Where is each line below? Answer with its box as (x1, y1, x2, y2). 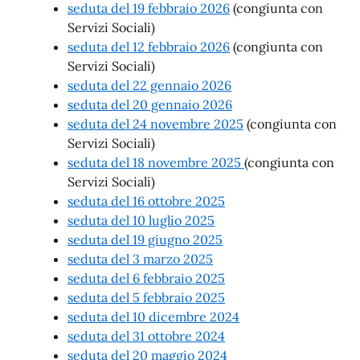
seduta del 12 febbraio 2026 (67, 39, 230, 55)
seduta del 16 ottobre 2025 (67, 193, 225, 209)
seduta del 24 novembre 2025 (67, 116, 243, 132)
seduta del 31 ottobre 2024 (67, 328, 225, 344)
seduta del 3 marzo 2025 (67, 251, 213, 267)
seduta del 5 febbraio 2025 (67, 289, 225, 305)
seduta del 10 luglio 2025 (67, 212, 215, 228)
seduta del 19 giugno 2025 (67, 231, 223, 247)
